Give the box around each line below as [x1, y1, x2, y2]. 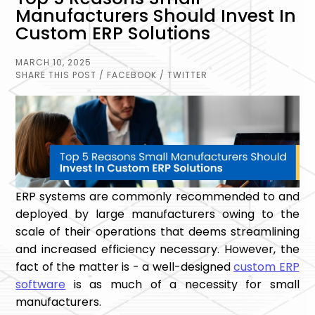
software [15, 276, 66, 293]
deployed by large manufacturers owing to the [15, 206, 300, 223]
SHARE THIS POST [15, 69, 97, 81]
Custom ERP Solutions [15, 21, 211, 46]
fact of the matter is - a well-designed [15, 259, 234, 276]
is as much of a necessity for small [65, 276, 300, 293]
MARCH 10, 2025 [15, 56, 92, 68]
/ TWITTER [160, 69, 208, 81]
